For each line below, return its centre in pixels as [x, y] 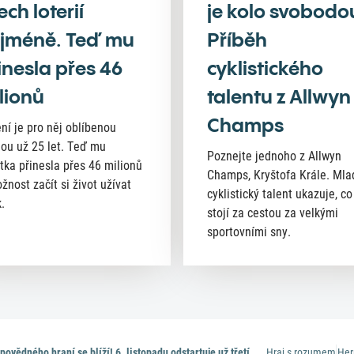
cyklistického [265, 68]
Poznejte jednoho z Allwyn [274, 156]
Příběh [237, 40]
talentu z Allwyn [279, 97]
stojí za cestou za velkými [273, 213]
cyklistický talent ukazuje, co [280, 194]
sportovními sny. [249, 232]
